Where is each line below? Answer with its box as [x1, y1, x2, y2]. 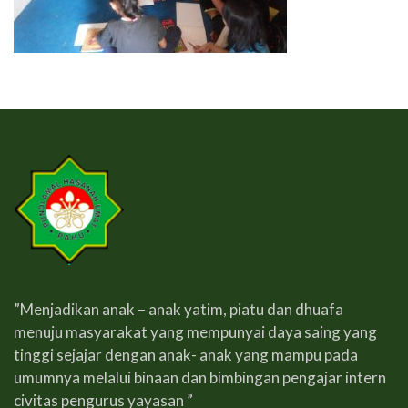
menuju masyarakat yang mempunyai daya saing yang [14, 321, 377, 342]
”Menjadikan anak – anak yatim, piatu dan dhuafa [14, 299, 343, 319]
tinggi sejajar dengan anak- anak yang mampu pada [14, 344, 358, 364]
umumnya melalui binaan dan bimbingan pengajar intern [14, 367, 386, 387]
